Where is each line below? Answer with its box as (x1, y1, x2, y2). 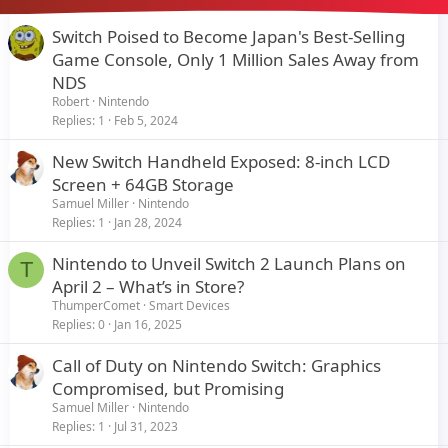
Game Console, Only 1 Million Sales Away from (52, 47, 419, 71)
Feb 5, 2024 (114, 111, 178, 129)
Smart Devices (149, 296, 230, 314)
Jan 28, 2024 (114, 213, 182, 231)
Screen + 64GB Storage (52, 172, 234, 196)
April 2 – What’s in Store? (52, 274, 244, 298)
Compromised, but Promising (52, 376, 284, 400)
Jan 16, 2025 (114, 315, 182, 333)
